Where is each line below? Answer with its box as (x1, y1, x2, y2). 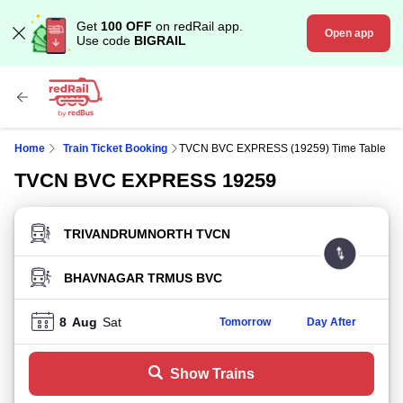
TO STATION (26, 276, 111, 291)
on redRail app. (152, 19, 243, 33)
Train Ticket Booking (63, 142, 167, 155)
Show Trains (170, 366, 255, 381)
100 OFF (101, 19, 152, 33)
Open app (324, 27, 373, 40)
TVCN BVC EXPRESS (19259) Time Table (179, 142, 386, 155)
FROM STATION (26, 232, 133, 247)
